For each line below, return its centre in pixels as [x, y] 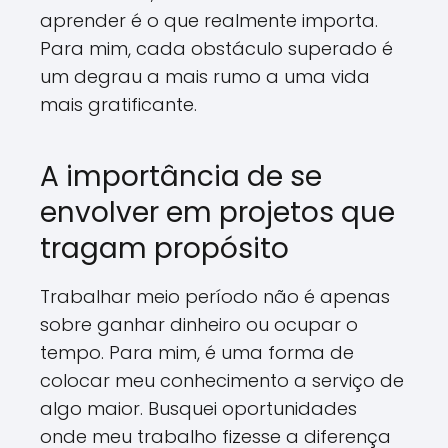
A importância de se [181, 176]
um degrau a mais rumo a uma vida [205, 76]
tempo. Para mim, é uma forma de [197, 352]
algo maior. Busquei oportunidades [198, 408]
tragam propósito [164, 248]
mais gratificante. [118, 104]
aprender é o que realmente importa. [209, 20]
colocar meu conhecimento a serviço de [222, 380]
